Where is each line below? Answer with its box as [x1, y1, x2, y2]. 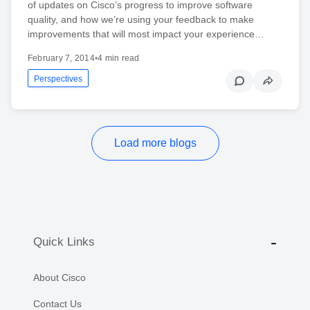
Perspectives [34, 73, 82, 84]
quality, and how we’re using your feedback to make [28, 13, 254, 25]
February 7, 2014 [28, 53, 95, 63]
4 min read [98, 53, 140, 63]
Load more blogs [113, 136, 197, 149]
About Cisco [33, 271, 86, 283]
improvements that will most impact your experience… [28, 28, 264, 39]
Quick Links [33, 235, 95, 249]
